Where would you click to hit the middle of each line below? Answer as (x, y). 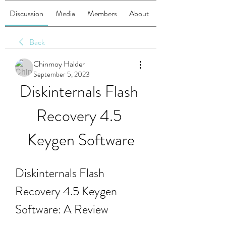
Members (102, 13)
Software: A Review (62, 209)
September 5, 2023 (62, 74)
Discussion (26, 13)
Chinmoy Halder (59, 64)
